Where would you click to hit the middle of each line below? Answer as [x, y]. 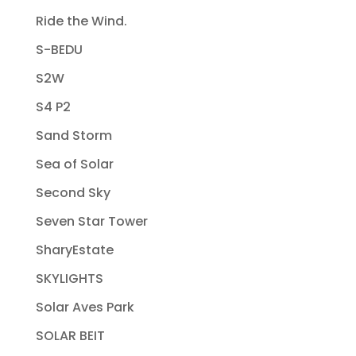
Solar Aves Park [85, 307]
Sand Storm [74, 135]
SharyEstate [74, 250]
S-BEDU [59, 49]
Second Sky [73, 192]
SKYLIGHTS [69, 278]
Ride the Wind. [81, 21]
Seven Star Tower [91, 221]
